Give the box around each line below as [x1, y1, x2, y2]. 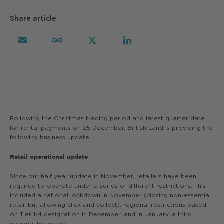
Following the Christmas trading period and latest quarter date [10, 114, 205, 122]
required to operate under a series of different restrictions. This [10, 182, 206, 189]
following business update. [10, 133, 93, 141]
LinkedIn [127, 39, 156, 48]
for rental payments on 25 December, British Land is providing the [10, 124, 213, 131]
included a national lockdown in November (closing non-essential [10, 191, 211, 199]
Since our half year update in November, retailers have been [10, 172, 196, 180]
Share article [10, 14, 56, 23]
